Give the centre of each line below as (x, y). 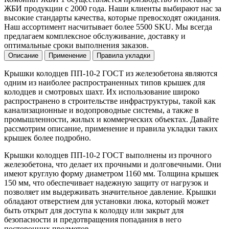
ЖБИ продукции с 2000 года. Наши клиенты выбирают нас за (113, 8)
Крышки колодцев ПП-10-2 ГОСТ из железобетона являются (111, 73)
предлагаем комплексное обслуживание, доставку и (95, 36)
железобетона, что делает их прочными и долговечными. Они (113, 164)
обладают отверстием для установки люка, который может (107, 201)
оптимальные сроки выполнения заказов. (76, 45)
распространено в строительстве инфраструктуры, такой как (110, 101)
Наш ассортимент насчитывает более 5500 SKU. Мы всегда (108, 27)
